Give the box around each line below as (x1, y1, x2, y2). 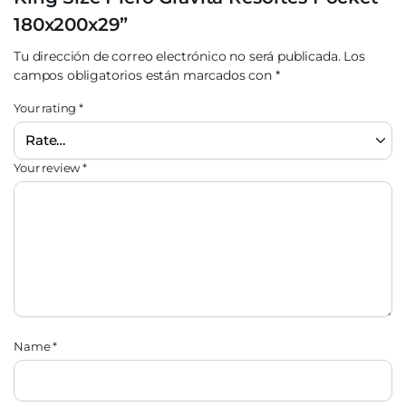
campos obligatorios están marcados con (14, 67, 275, 83)
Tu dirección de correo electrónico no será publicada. (14, 48, 341, 64)
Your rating (14, 101, 80, 115)
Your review (14, 160, 83, 175)
